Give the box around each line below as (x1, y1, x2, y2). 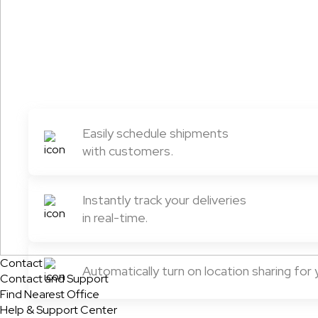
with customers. (82, 143, 173, 160)
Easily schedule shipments (82, 125, 229, 142)
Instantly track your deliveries (82, 192, 246, 209)
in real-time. (82, 209, 148, 226)
